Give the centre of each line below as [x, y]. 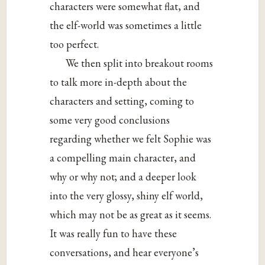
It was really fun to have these [114, 233]
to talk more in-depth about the [119, 82]
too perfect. [75, 44]
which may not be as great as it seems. [131, 214]
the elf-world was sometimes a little [126, 25]
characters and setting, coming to [122, 101]
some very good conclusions [110, 119]
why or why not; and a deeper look [123, 176]
